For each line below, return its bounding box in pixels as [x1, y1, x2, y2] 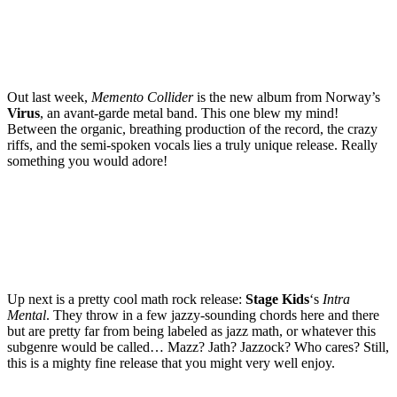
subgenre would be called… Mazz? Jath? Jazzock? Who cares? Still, [7, 339, 389, 354]
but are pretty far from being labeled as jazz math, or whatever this [7, 323, 376, 339]
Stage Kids [245, 291, 309, 307]
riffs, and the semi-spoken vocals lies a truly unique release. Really [7, 136, 378, 152]
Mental [7, 307, 46, 323]
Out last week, [7, 89, 91, 105]
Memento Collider [91, 89, 193, 105]
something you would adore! [7, 152, 167, 168]
